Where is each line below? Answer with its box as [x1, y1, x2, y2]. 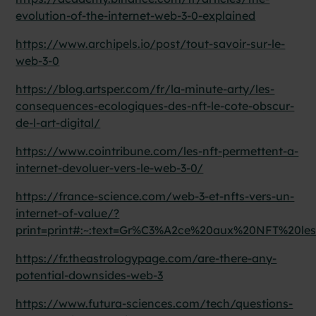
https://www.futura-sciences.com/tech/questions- [16, 296, 293, 310]
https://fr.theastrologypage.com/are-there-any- [16, 250, 277, 265]
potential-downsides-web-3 [16, 267, 164, 282]
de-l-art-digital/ [16, 115, 101, 130]
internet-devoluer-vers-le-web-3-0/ [16, 160, 204, 175]
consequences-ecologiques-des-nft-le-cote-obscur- [16, 98, 295, 113]
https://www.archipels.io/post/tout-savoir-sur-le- [16, 36, 286, 51]
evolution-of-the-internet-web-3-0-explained [16, 8, 256, 23]
